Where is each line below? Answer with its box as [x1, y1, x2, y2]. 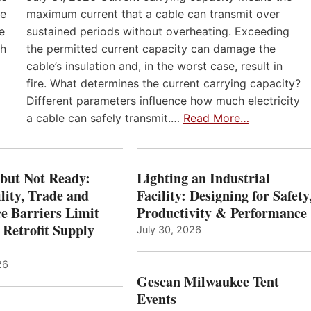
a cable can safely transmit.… [26, 111, 183, 126]
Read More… [183, 111, 249, 126]
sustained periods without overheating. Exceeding [26, 24, 289, 39]
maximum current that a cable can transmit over [26, 7, 280, 22]
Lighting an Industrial [136, 168, 270, 189]
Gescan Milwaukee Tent [136, 271, 279, 292]
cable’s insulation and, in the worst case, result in [26, 59, 283, 74]
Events [136, 289, 176, 310]
